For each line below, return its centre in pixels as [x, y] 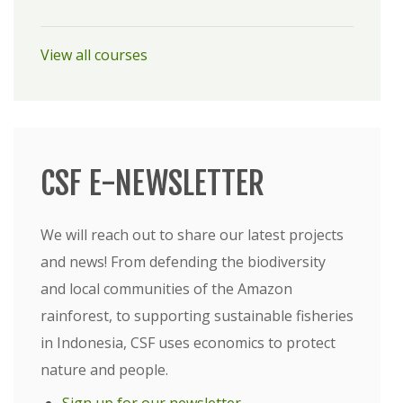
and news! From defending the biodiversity [183, 262]
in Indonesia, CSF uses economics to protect [188, 343]
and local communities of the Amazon [166, 289]
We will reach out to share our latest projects [192, 235]
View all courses [94, 55]
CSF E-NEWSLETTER [152, 184]
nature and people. [104, 370]
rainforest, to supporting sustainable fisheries [197, 316]
